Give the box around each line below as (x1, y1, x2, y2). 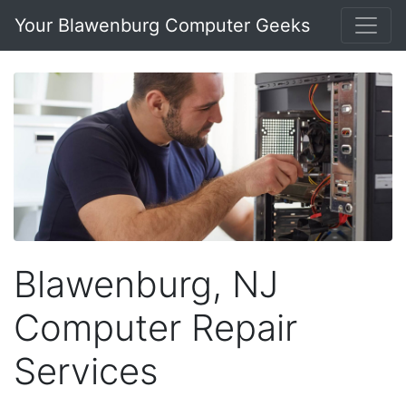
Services (14, 348, 159, 393)
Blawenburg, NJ (14, 261, 278, 306)
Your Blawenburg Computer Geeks (14, 14, 310, 36)
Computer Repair (14, 304, 297, 350)
